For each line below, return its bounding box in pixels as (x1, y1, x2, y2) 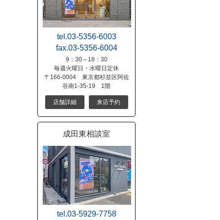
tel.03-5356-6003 (56, 32, 116, 41)
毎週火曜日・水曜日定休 (54, 65, 119, 72)
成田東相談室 (63, 130, 110, 138)
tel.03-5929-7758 (56, 210, 116, 218)
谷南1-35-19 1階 (62, 82, 110, 89)
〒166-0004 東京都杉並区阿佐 (44, 74, 129, 81)
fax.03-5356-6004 (55, 44, 117, 52)
